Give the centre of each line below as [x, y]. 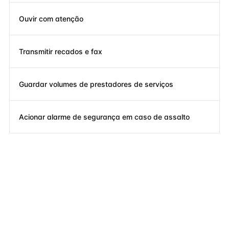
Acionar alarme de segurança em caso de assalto [104, 117]
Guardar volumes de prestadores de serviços [96, 84]
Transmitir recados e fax [61, 51]
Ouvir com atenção [51, 18]
